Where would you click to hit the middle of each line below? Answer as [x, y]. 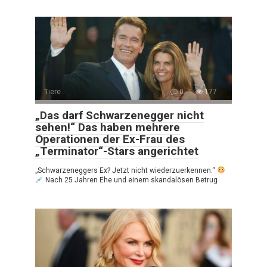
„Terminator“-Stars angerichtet [117, 151]
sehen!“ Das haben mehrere [108, 127]
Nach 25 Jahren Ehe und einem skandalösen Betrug [130, 180]
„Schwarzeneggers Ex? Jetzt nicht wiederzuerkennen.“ [126, 170]
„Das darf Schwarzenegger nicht [119, 115]
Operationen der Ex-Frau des [110, 139]
